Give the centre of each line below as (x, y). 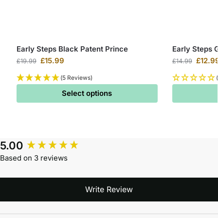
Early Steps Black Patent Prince (72, 49)
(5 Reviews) (76, 78)
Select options (87, 93)
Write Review (109, 190)
